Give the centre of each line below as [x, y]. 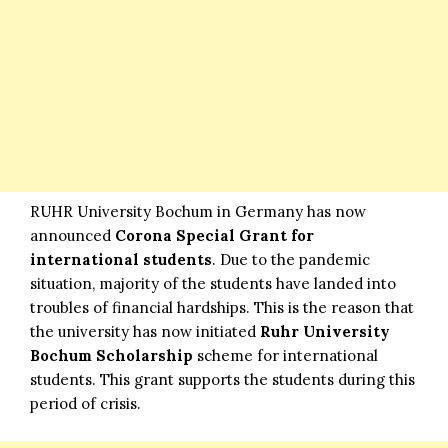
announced [72, 235]
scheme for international [285, 355]
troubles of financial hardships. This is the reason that [222, 307]
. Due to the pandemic [291, 259]
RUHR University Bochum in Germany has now [198, 211]
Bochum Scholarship [111, 355]
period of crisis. [85, 403]
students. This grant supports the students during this [222, 379]
